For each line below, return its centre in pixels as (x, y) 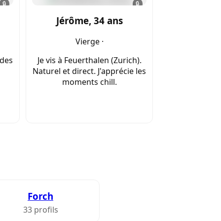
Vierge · (89, 42)
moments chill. (89, 82)
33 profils (40, 210)
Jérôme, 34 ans (89, 21)
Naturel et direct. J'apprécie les (89, 71)
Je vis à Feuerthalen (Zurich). (89, 60)
